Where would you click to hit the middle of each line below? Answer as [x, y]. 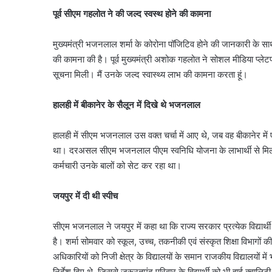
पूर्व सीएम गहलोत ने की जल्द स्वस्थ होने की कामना [132, 14]
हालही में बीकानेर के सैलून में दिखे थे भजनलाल [127, 105]
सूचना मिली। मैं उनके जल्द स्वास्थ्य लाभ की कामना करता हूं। [150, 75]
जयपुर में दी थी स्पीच [85, 196]
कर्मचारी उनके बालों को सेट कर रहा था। [117, 166]
